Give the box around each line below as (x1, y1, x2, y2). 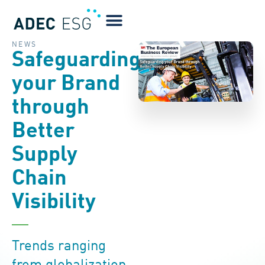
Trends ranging (12, 240, 106, 254)
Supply (12, 144, 77, 166)
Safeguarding (12, 50, 141, 71)
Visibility (12, 192, 96, 213)
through (12, 97, 89, 118)
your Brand (12, 73, 120, 95)
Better (12, 121, 75, 142)
